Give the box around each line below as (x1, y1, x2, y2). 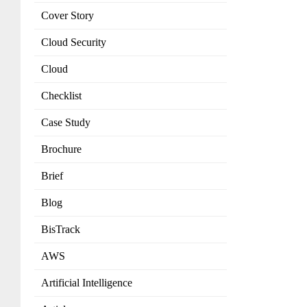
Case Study (41, 116, 90, 129)
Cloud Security (41, 36, 106, 49)
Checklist (41, 90, 82, 102)
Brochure (41, 143, 82, 156)
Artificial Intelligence (41, 277, 132, 289)
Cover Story (41, 10, 94, 22)
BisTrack (41, 223, 80, 236)
